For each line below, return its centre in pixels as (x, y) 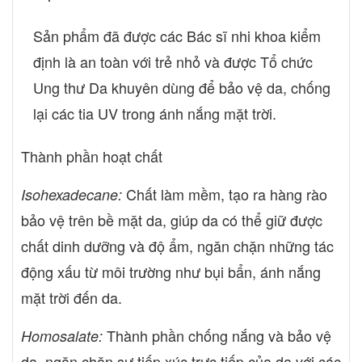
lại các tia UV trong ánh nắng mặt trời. (155, 113)
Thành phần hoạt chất (92, 156)
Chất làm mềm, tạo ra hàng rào (225, 194)
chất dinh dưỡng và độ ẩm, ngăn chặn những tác (177, 245)
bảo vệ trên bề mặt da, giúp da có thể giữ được (172, 219)
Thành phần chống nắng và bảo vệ (217, 335)
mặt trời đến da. (72, 297)
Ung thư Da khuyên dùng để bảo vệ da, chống (182, 87)
